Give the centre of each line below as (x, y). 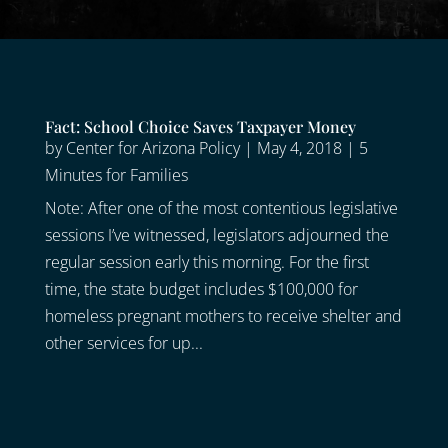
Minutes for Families (116, 175)
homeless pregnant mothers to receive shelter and (223, 316)
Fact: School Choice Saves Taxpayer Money (200, 127)
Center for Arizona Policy (152, 148)
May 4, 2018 (299, 148)
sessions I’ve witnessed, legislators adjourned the (216, 235)
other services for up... (123, 343)
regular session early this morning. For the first (206, 262)
